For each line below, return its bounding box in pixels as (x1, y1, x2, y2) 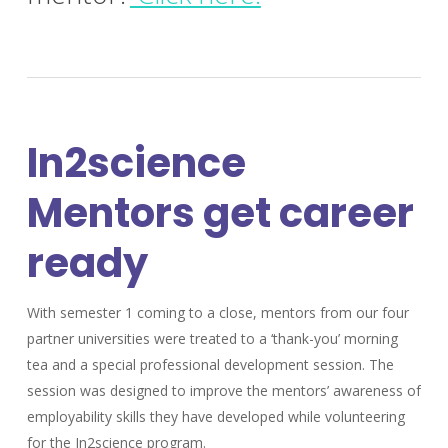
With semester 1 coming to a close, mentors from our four (26, 302, 409, 322)
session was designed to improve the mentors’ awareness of (26, 380, 421, 400)
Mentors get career (26, 184, 414, 241)
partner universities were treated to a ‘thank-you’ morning (26, 328, 398, 348)
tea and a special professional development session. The (26, 354, 394, 374)
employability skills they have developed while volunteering (26, 406, 405, 426)
